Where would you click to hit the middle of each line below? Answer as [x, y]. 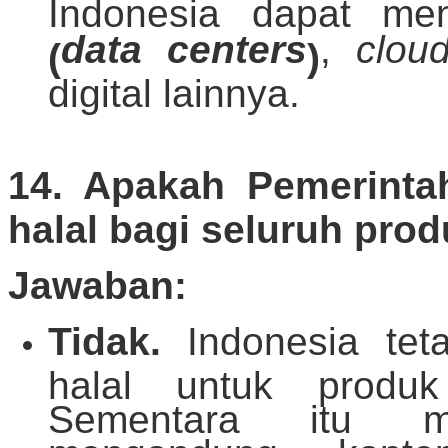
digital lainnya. [174, 89]
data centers [184, 50]
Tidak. [118, 342]
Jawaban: [97, 286]
